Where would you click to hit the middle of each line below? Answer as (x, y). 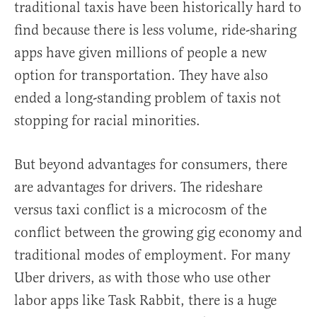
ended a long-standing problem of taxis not (148, 98)
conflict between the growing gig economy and (158, 233)
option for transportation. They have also (141, 76)
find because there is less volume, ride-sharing (155, 30)
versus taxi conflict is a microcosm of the (140, 210)
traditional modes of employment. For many (152, 255)
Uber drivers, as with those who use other (142, 278)
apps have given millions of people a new (140, 53)
